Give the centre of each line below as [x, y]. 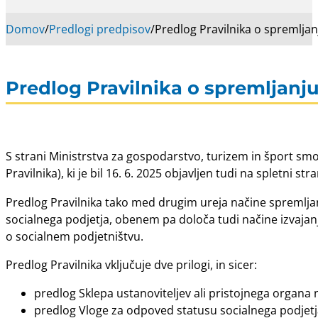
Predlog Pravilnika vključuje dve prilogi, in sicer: [131, 264]
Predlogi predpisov [100, 29]
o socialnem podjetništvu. [75, 236]
